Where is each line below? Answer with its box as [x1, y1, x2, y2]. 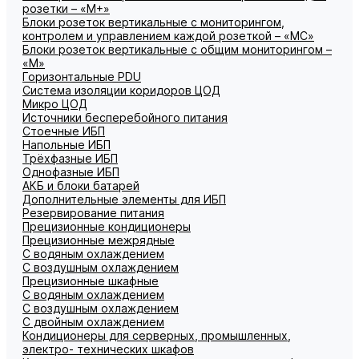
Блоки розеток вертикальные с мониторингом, [22, 15, 284, 29]
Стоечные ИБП [22, 124, 105, 138]
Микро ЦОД [22, 97, 87, 111]
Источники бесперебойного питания [22, 111, 228, 124]
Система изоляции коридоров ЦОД [22, 83, 220, 97]
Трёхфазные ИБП [22, 151, 118, 165]
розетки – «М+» [22, 2, 110, 15]
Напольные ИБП [22, 138, 111, 151]
